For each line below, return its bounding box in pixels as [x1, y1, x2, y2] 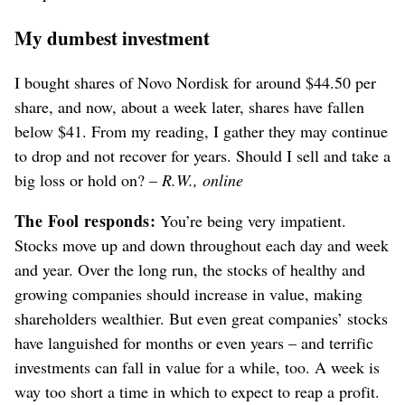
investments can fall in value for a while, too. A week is [14, 356, 380, 379]
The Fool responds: [14, 209, 156, 233]
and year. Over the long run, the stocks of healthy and [14, 259, 365, 281]
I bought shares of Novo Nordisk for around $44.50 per [14, 71, 376, 94]
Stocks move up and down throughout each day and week [14, 234, 389, 257]
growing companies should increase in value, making [14, 283, 363, 306]
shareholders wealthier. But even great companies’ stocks [14, 307, 388, 330]
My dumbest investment [14, 24, 210, 52]
